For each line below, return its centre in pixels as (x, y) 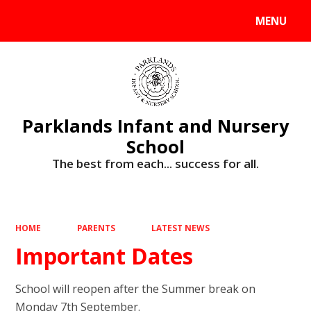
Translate (120, 24)
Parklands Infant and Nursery (155, 125)
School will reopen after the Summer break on (136, 288)
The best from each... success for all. (155, 163)
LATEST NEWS (180, 228)
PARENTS (96, 228)
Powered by (43, 24)
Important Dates (104, 255)
